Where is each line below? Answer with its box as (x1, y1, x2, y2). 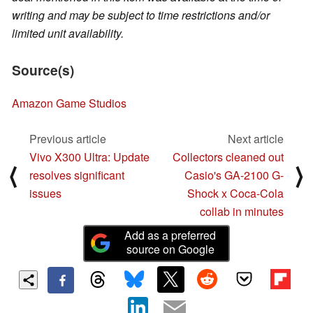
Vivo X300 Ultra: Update (29, 148, 150, 165)
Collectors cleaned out (173, 148, 284, 165)
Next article (228, 130, 284, 147)
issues (29, 184, 61, 201)
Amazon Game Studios (12, 95, 126, 112)
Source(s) (12, 60, 74, 80)
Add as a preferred (124, 226, 217, 243)
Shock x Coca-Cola (187, 184, 284, 201)
